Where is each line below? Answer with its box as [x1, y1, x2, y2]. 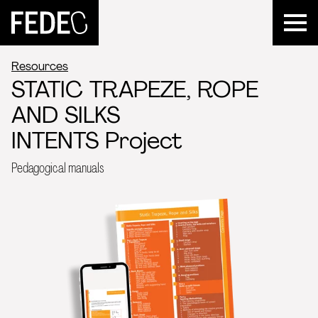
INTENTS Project [11, 126, 182, 155]
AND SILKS [11, 100, 120, 130]
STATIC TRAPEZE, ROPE [11, 75, 258, 104]
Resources [11, 59, 68, 74]
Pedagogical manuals [11, 158, 104, 177]
